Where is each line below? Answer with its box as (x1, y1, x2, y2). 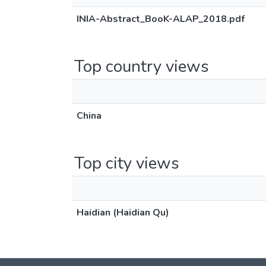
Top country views (74, 55, 209, 78)
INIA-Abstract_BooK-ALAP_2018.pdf (77, 12, 245, 26)
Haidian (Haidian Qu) (77, 206, 169, 219)
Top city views (74, 152, 179, 175)
